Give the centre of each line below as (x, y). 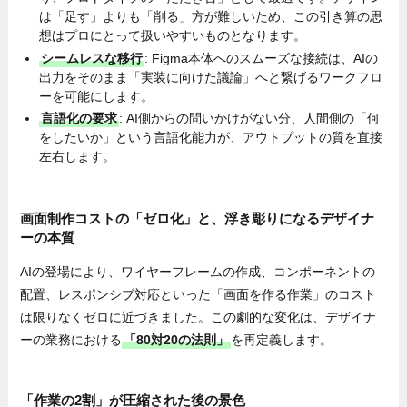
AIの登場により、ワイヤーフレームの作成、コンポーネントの (198, 272)
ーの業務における (71, 340)
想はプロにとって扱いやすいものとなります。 (173, 36)
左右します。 (78, 157)
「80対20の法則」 (177, 340)
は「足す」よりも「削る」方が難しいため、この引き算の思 (211, 17)
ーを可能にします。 (97, 96)
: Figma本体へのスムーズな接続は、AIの (262, 58)
